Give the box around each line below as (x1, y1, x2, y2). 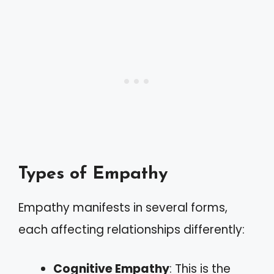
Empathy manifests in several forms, (18, 199, 228, 216)
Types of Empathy (18, 165, 168, 183)
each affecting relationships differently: (18, 221, 245, 238)
